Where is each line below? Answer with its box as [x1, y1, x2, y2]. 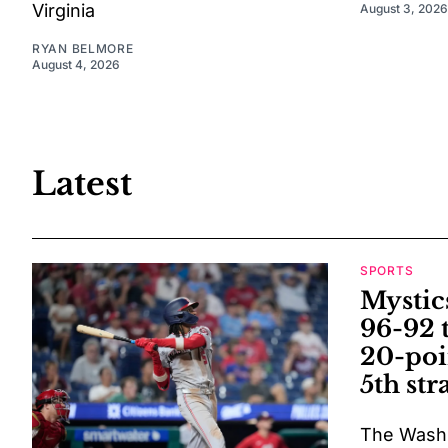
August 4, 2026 [32, 57, 120, 73]
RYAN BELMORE [32, 41, 134, 57]
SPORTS [360, 263, 414, 279]
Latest [32, 163, 132, 204]
